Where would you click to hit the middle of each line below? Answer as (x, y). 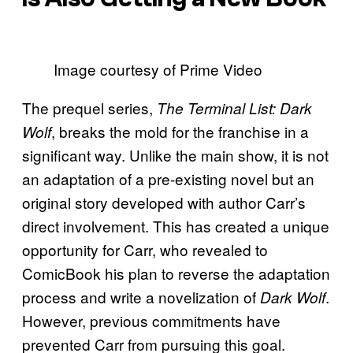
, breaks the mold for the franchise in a (180, 132)
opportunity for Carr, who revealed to (145, 250)
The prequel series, (89, 108)
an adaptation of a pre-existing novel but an (168, 179)
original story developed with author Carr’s (164, 203)
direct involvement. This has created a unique (176, 226)
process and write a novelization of (141, 297)
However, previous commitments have (151, 321)
